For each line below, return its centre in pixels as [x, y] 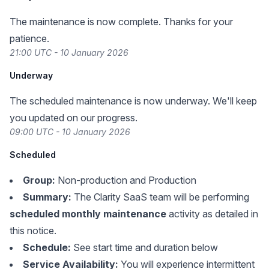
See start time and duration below [144, 247]
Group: [39, 180]
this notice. [33, 231]
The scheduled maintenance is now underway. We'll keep [133, 101]
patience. [29, 38]
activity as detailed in [212, 214]
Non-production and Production [126, 180]
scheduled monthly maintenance [88, 214]
